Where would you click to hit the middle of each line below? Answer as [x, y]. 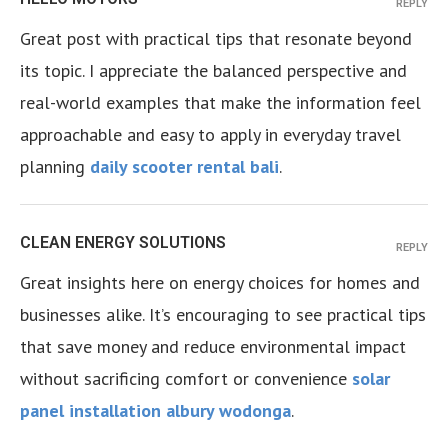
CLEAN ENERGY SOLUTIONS [123, 242]
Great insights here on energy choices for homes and [220, 282]
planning [55, 166]
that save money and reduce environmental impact [213, 346]
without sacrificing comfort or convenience [186, 378]
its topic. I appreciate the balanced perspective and [213, 70]
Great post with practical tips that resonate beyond [216, 38]
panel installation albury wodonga [155, 410]
